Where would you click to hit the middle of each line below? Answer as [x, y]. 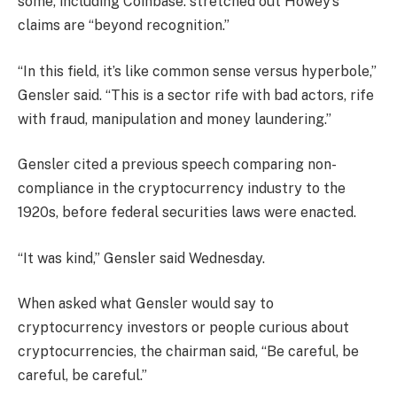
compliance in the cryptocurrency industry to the [182, 189]
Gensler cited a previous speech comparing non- [177, 165]
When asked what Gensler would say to [146, 304]
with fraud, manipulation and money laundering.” [175, 119]
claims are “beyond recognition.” [124, 26]
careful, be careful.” [82, 376]
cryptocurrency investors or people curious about [183, 328]
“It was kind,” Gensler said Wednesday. [141, 258]
